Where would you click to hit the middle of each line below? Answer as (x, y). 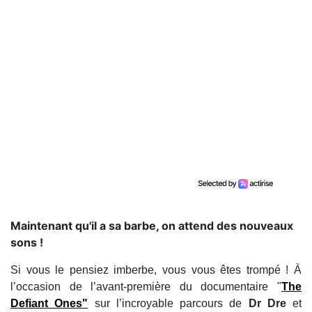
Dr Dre (264, 303)
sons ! (27, 242)
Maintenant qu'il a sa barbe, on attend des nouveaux (152, 226)
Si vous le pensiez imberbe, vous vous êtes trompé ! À (156, 270)
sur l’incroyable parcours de (165, 303)
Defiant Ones (47, 303)
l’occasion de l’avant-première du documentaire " (146, 287)
